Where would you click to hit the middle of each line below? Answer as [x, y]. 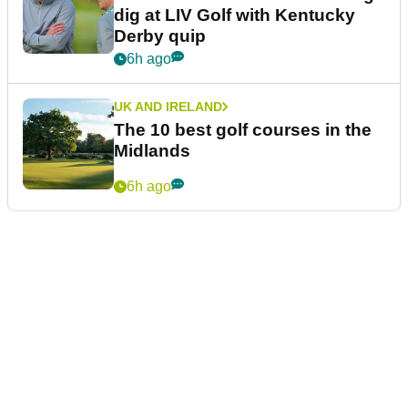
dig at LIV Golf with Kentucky [235, 15]
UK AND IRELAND [168, 106]
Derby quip [160, 36]
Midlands [152, 150]
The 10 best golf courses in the [243, 129]
